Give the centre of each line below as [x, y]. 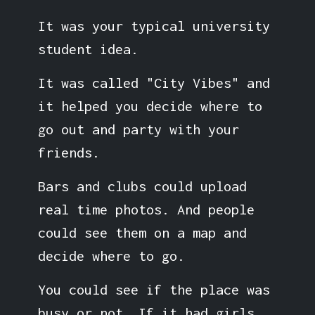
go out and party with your [138, 129]
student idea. [88, 49]
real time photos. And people [146, 209]
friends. [69, 152]
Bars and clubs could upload [142, 186]
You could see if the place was [154, 289]
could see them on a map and [142, 232]
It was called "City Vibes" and [154, 82]
